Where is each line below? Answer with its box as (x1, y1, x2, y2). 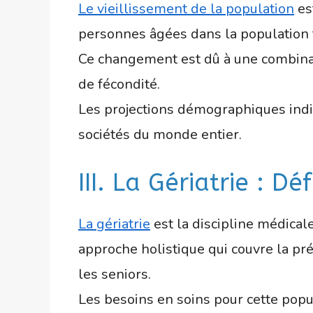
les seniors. (78, 264, 151, 284)
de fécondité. (78, 74, 160, 94)
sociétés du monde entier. (78, 124, 242, 144)
